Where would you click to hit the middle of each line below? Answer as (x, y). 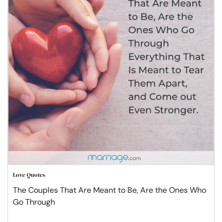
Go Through (34, 202)
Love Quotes (29, 175)
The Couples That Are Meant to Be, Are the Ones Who (110, 190)
